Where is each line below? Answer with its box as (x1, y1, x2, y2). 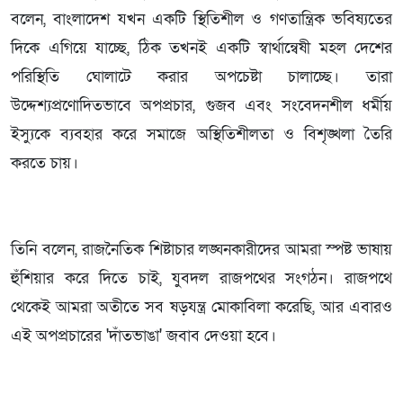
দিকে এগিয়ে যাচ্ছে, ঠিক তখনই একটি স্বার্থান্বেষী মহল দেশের (11, 37, 392, 58)
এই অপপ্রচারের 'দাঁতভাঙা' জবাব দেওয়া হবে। (11, 325, 276, 346)
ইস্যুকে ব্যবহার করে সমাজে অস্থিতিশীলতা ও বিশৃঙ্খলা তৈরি (11, 123, 392, 145)
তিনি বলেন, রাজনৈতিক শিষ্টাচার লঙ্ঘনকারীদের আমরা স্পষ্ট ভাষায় (11, 238, 392, 260)
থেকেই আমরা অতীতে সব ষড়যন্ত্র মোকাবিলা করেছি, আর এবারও (11, 296, 392, 318)
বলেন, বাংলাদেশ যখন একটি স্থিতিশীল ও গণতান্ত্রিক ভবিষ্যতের (11, 8, 392, 30)
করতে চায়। (11, 152, 87, 174)
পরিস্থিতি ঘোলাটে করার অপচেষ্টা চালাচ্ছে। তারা (11, 66, 392, 87)
